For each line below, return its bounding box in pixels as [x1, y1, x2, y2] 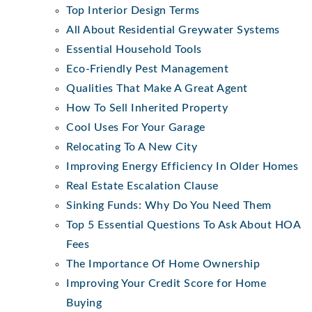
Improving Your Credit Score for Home [66, 277, 266, 289]
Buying [66, 297, 102, 309]
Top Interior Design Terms [66, 4, 200, 16]
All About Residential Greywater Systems [66, 24, 280, 36]
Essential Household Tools [66, 43, 202, 55]
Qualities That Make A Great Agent [66, 82, 248, 94]
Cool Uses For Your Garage [66, 121, 205, 133]
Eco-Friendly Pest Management [66, 63, 228, 75]
